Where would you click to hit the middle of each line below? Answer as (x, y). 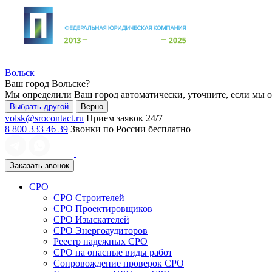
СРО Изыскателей (91, 219)
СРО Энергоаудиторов (100, 230)
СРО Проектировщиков (103, 209)
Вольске (69, 83)
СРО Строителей (89, 198)
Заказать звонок (39, 165)
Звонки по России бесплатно (131, 129)
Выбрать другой (39, 107)
